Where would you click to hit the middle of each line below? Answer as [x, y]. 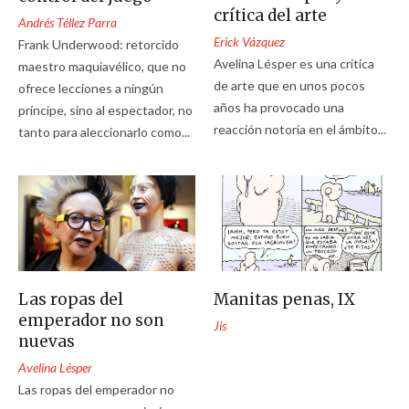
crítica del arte [271, 15]
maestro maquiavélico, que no [102, 66]
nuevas [47, 341]
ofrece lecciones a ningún [91, 88]
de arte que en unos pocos [290, 85]
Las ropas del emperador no [96, 389]
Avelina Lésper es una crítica [294, 63]
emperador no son [91, 320]
